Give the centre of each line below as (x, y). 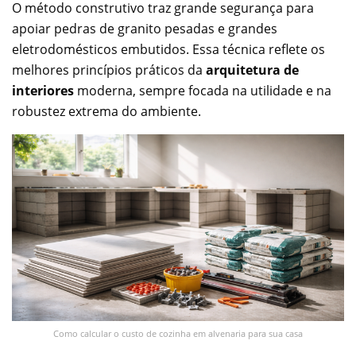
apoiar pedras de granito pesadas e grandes (145, 28)
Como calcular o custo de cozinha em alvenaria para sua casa (178, 333)
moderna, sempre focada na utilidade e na (203, 90)
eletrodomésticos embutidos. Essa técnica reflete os (168, 49)
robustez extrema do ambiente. (106, 111)
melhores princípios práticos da (109, 70)
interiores (43, 90)
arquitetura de (252, 70)
